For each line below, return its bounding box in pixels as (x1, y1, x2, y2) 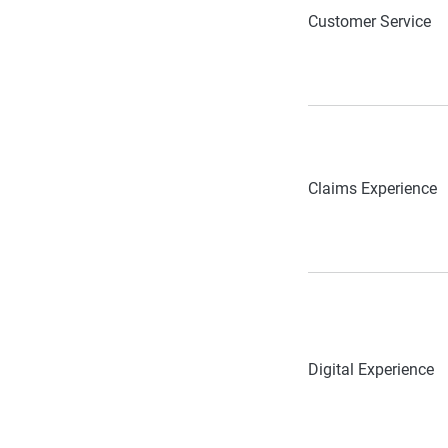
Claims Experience (308, 178, 437, 198)
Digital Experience (308, 359, 434, 379)
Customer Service (308, 11, 431, 31)
